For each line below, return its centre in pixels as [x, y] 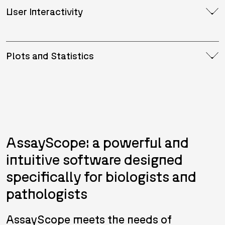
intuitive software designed [94, 159]
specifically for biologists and [101, 177]
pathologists [47, 194]
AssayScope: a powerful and [97, 142]
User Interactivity [44, 12]
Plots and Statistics [50, 56]
